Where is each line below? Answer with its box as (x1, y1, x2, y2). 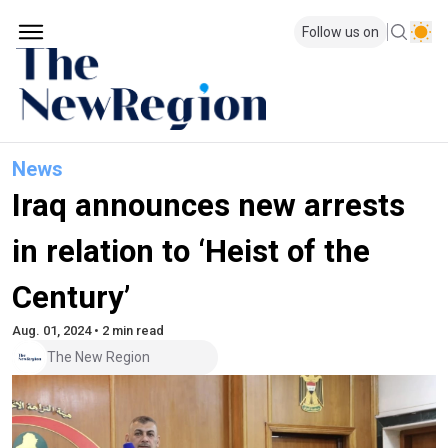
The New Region (47, 349, 150, 366)
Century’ (12, 278, 130, 316)
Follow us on (302, 24, 379, 40)
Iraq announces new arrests (12, 186, 405, 224)
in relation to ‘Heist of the (12, 232, 370, 270)
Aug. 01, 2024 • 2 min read (12, 322, 164, 338)
